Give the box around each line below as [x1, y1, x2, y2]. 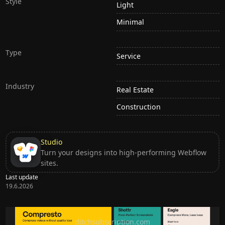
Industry [6, 81, 35, 91]
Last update [6, 173, 39, 181]
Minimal [117, 17, 144, 27]
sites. [40, 158, 58, 168]
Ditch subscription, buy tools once [55, 207, 170, 217]
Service [117, 51, 141, 61]
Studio [40, 137, 62, 147]
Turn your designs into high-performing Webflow [40, 147, 206, 157]
